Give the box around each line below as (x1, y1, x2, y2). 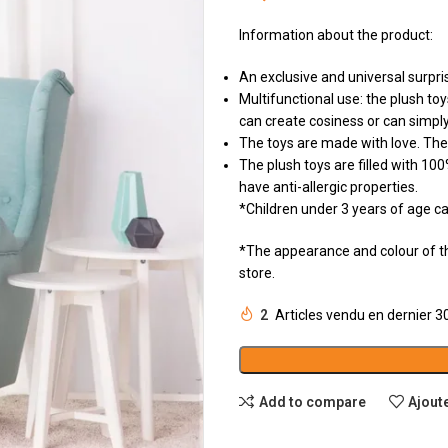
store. (239, 265, 275, 281)
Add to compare (258, 393, 366, 410)
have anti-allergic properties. (239, 179, 418, 195)
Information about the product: (239, 27, 433, 43)
